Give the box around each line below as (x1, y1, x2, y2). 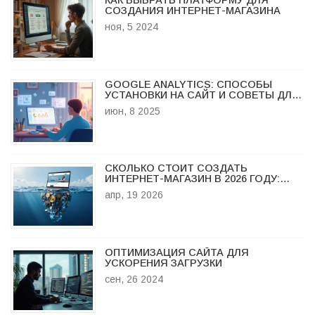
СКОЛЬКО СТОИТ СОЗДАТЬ (104, 162, 247, 174)
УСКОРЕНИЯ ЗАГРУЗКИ (104, 257, 222, 269)
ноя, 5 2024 (104, 21, 158, 33)
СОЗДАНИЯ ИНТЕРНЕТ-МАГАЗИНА (104, 5, 281, 17)
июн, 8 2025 (104, 105, 160, 117)
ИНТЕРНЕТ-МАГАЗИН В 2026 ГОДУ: (104, 173, 280, 185)
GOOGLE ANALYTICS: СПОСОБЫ (104, 78, 272, 90)
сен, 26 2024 (104, 274, 163, 285)
